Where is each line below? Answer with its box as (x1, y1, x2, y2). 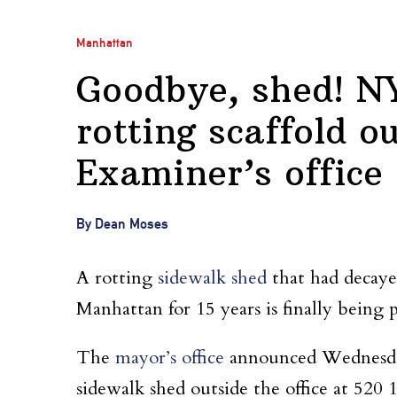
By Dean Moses (76, 214, 168, 232)
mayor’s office (115, 346, 224, 371)
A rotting (76, 265, 158, 291)
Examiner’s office (76, 151, 384, 196)
